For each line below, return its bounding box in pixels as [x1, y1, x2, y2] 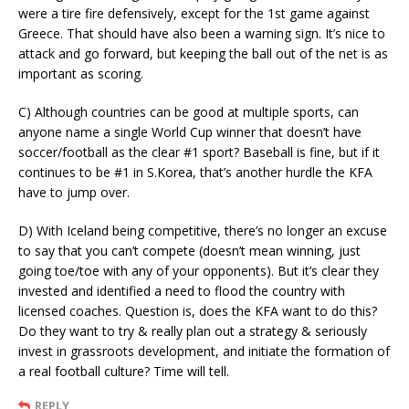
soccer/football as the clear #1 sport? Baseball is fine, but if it [18, 143, 380, 162]
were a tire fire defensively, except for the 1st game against [18, 5, 370, 23]
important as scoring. [18, 65, 143, 83]
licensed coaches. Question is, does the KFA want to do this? [18, 302, 377, 320]
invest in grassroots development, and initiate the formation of [18, 342, 390, 361]
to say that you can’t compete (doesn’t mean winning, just [18, 242, 361, 260]
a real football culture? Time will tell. [18, 362, 229, 381]
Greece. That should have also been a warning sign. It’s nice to [18, 25, 385, 43]
